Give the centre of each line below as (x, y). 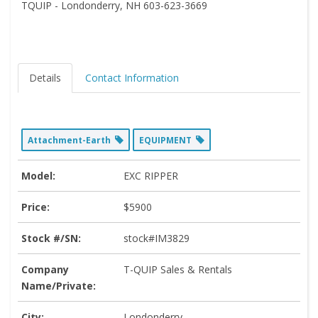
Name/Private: (59, 285)
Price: (35, 207)
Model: (38, 175)
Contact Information (132, 77)
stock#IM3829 (157, 238)
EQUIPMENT (168, 140)
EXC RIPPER (151, 175)
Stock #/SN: (51, 238)
